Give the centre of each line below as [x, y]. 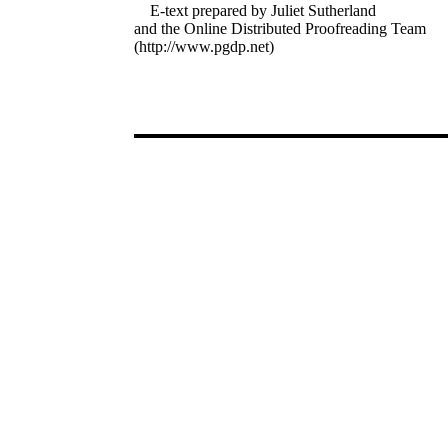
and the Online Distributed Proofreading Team [280, 28]
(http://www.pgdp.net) [204, 46]
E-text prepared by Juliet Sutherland [263, 10]
